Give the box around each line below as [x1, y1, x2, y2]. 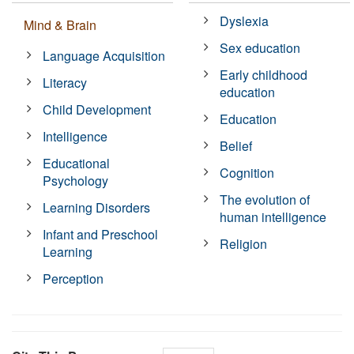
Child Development [43, 100, 152, 119]
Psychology [43, 171, 109, 190]
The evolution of [220, 190, 311, 209]
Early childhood [220, 65, 308, 84]
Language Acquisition [43, 46, 166, 65]
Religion [220, 234, 268, 253]
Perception [43, 269, 104, 288]
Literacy [43, 73, 88, 92]
